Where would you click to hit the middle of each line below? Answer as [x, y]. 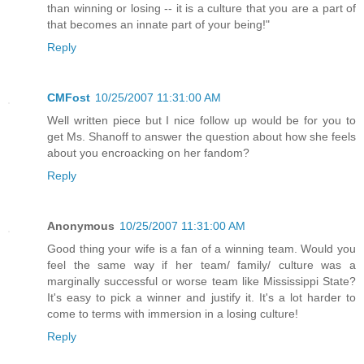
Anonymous [81, 225]
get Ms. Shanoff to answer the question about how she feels [201, 136]
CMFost [69, 97]
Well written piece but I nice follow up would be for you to [201, 120]
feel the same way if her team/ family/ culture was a [201, 264]
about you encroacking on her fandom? [148, 152]
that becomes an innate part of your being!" [158, 24]
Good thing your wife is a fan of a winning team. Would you [201, 248]
